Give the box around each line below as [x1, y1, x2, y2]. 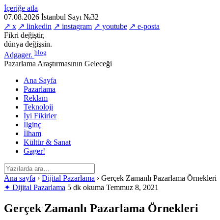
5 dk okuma [67, 183, 104, 192]
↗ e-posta [129, 22, 160, 30]
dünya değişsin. [4, 40, 52, 48]
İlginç [24, 120, 41, 129]
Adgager [4, 51, 30, 59]
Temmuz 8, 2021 [106, 183, 159, 192]
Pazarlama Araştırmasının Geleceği [4, 59, 112, 68]
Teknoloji [24, 103, 53, 111]
